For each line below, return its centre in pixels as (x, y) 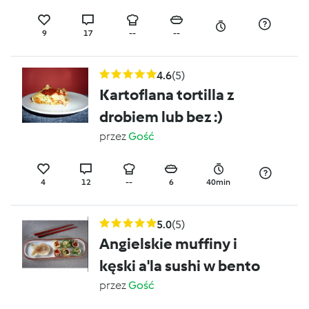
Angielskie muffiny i (168, 244)
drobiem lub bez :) (161, 117)
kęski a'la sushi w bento (180, 266)
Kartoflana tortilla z (167, 95)
